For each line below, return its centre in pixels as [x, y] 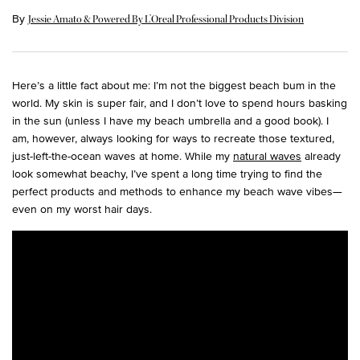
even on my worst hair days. [82, 209]
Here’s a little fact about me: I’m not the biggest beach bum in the [174, 85]
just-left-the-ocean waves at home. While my [123, 156]
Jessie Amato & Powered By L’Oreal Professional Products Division [166, 20]
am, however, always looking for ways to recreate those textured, [173, 138]
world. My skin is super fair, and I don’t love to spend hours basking [180, 103]
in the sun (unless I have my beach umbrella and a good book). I [170, 121]
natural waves [267, 156]
